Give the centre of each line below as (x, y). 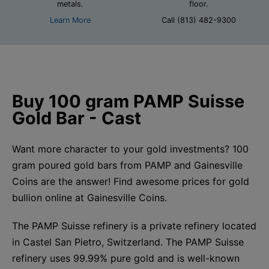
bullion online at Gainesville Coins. (89, 197)
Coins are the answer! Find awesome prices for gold (131, 181)
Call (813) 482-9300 (199, 20)
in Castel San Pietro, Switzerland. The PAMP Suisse (128, 242)
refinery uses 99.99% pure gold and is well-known (126, 258)
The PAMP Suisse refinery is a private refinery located (134, 225)
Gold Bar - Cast (77, 118)
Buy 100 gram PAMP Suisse (128, 101)
